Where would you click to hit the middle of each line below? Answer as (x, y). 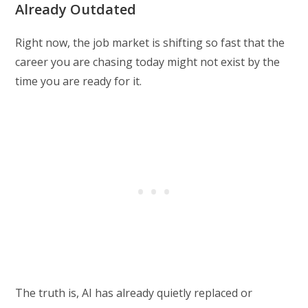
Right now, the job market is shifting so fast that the (150, 43)
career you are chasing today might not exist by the (148, 62)
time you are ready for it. (79, 81)
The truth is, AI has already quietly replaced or (134, 293)
